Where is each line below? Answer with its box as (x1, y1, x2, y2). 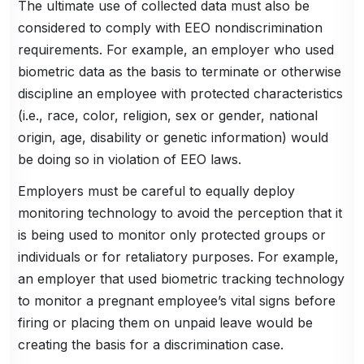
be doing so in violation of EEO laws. (18, 151, 242, 168)
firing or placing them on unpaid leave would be (18, 314, 314, 331)
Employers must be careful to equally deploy (18, 183, 296, 200)
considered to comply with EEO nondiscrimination (18, 19, 323, 37)
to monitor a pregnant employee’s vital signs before (18, 292, 336, 310)
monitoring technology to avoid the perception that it (18, 205, 343, 222)
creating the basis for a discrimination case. (18, 336, 292, 353)
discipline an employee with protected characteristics (18, 85, 344, 102)
